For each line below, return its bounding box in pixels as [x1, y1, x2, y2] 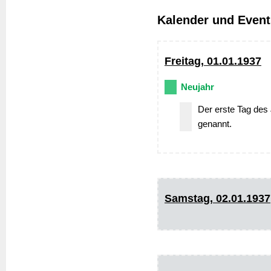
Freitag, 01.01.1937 [165, 54, 261, 67]
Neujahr [181, 81, 214, 92]
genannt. [198, 118, 232, 129]
